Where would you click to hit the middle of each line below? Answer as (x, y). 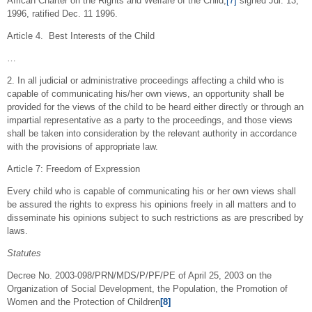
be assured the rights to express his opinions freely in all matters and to (151, 204)
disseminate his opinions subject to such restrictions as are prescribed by (155, 217)
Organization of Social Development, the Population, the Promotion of (147, 288)
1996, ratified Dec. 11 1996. (62, 13)
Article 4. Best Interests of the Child (81, 36)
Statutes (24, 253)
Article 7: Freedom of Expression (73, 169)
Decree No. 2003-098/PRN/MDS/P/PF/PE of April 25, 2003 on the (139, 275)
